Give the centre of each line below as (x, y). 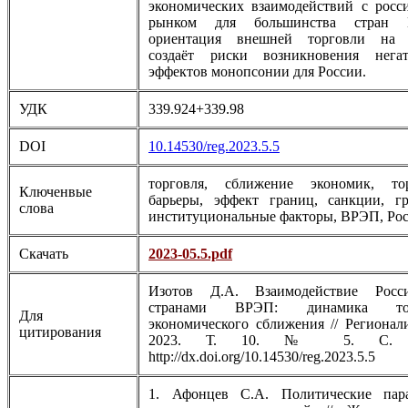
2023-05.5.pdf (190, 254)
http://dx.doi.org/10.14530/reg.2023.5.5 (262, 357)
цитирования (60, 332)
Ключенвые (56, 192)
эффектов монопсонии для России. (257, 72)
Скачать (44, 254)
